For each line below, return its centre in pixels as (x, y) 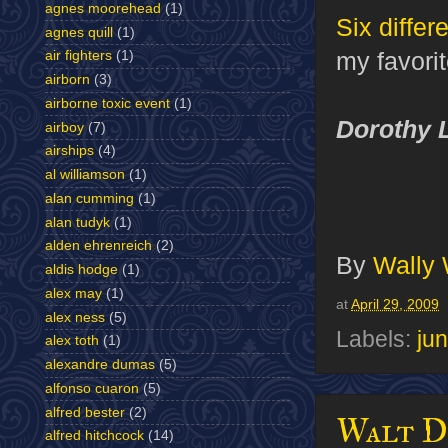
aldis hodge (81, 270)
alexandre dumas (100, 365)
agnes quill (79, 32)
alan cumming (89, 198)
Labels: (376, 339)
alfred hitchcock (94, 436)
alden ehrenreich (98, 246)
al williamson (85, 175)
